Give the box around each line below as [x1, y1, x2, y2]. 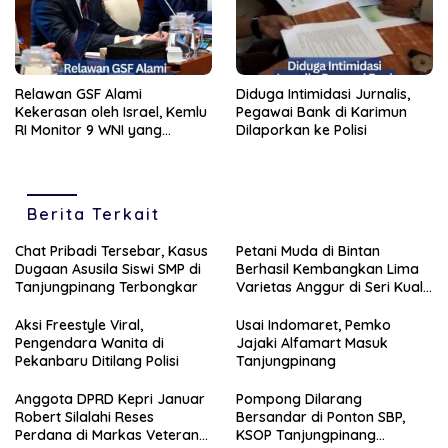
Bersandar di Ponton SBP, [236, 407, 405, 426]
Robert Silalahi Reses [15, 407, 154, 426]
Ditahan [15, 138, 67, 157]
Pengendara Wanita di [15, 333, 164, 352]
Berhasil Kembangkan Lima [236, 259, 419, 278]
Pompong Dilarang [236, 389, 362, 408]
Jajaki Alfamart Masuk [236, 333, 388, 352]
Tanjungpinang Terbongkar [15, 277, 198, 296]
